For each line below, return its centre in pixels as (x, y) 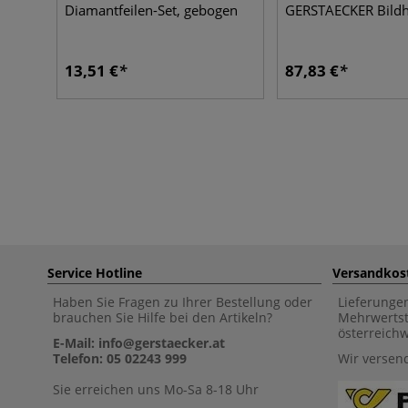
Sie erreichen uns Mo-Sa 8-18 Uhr (156, 389)
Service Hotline (95, 273)
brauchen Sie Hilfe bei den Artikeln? (163, 317)
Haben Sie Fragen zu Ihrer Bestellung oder (183, 302)
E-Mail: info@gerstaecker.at (139, 343)
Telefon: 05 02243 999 (120, 358)
